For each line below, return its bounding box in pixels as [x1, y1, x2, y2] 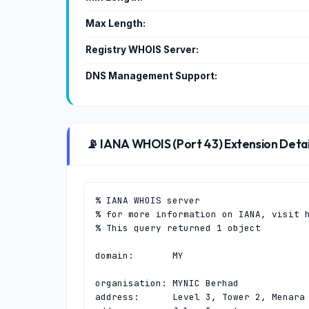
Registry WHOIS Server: [86, 44, 199, 55]
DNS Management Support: [86, 70, 217, 81]
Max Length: [86, 18, 146, 29]
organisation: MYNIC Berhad [95, 277, 239, 289]
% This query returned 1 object [95, 222, 261, 234]
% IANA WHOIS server [95, 195, 200, 206]
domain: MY [95, 250, 183, 261]
